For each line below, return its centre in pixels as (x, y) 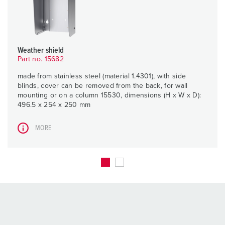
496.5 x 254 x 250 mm (54, 105)
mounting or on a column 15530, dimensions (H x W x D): (109, 96)
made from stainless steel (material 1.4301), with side (102, 77)
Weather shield (41, 50)
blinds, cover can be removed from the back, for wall (103, 86)
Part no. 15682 (41, 60)
